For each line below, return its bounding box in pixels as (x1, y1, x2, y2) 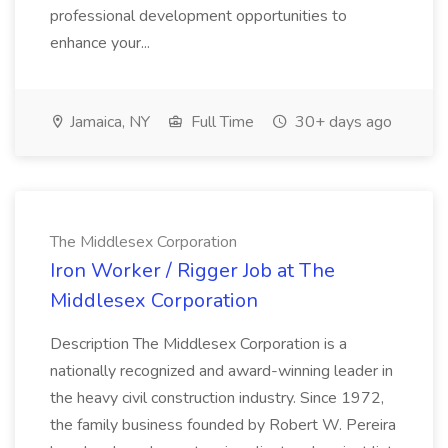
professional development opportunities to (50, 5, 347, 27)
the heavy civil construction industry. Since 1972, (50, 387, 384, 409)
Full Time (187, 111, 254, 133)
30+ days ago (291, 111, 392, 133)
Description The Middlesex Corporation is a (50, 333, 347, 355)
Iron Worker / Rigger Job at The (50, 257, 335, 284)
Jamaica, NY (66, 111, 150, 133)
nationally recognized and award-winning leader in (50, 360, 393, 382)
